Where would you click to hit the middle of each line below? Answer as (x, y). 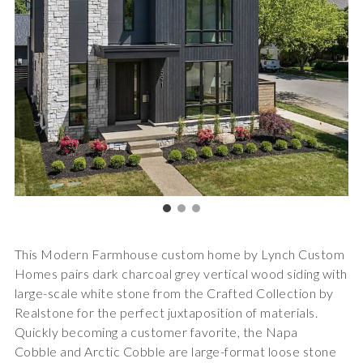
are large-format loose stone (251, 352)
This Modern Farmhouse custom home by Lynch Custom (179, 254)
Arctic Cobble (125, 352)
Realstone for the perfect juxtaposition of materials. (166, 313)
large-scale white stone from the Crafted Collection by (174, 293)
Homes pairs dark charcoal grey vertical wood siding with (181, 274)
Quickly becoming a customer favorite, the (140, 332)
